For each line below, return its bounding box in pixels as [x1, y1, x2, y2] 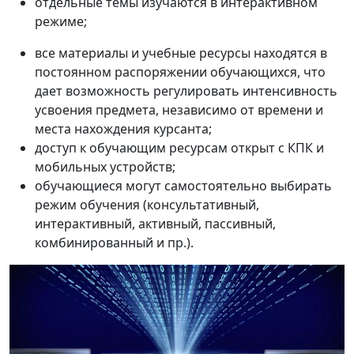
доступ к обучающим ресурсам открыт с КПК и [35, 139, 324, 157]
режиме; [35, 13, 87, 31]
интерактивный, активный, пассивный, [35, 215, 276, 233]
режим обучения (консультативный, [35, 196, 259, 214]
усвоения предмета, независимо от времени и [35, 101, 323, 119]
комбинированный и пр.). [35, 234, 194, 252]
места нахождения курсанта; [35, 120, 212, 138]
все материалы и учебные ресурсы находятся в [35, 44, 327, 62]
